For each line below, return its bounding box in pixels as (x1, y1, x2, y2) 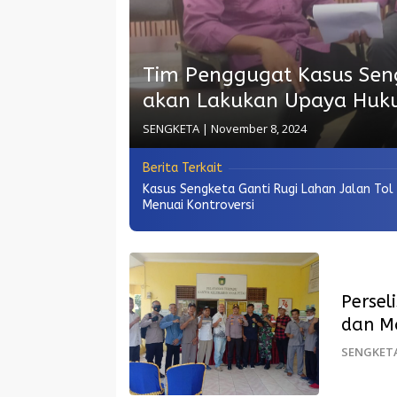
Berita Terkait (143, 160, 222, 176)
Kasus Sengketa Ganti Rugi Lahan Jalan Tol (143, 182, 393, 198)
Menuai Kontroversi (143, 198, 254, 214)
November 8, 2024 (211, 121, 307, 137)
